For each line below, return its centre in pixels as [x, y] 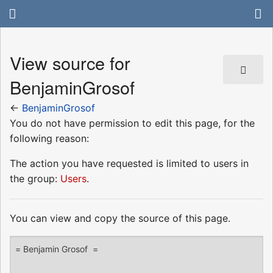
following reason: [49, 138]
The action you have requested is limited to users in [129, 163]
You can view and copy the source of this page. [120, 218]
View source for [70, 63]
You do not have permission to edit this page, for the [132, 123]
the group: [35, 178]
